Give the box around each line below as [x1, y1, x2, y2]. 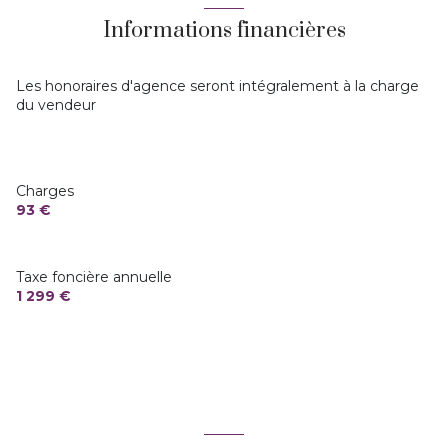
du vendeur [16, 95, 96, 114]
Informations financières [102, 16, 346, 44]
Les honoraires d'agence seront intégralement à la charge [16, 76, 419, 95]
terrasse [48, 68, 103, 87]
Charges [16, 181, 74, 200]
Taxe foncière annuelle [16, 267, 172, 286]
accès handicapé [48, 119, 164, 138]
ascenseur [48, 17, 119, 36]
